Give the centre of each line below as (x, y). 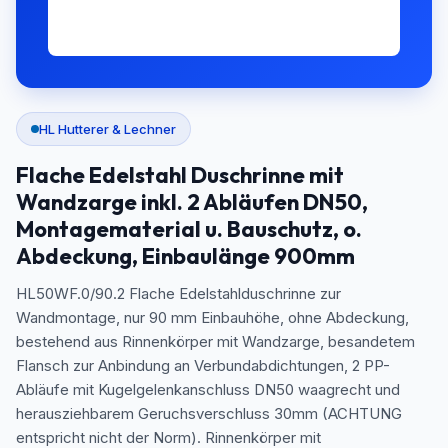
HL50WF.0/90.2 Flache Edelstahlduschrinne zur (178, 293)
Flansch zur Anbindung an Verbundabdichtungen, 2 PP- (203, 365)
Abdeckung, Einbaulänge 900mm (185, 256)
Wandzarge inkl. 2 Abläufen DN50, (192, 202)
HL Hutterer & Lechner (107, 129)
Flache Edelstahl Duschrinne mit (180, 175)
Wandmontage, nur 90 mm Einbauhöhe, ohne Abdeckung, (212, 317)
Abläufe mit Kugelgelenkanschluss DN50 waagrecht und (208, 389)
